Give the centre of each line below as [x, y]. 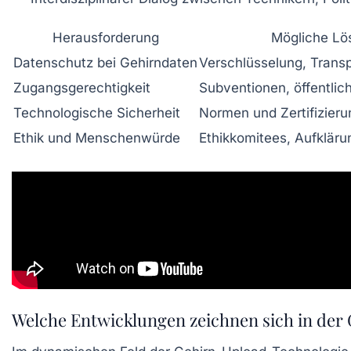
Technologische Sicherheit [97, 113]
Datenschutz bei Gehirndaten [105, 63]
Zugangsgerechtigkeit [82, 88]
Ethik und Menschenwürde [97, 138]
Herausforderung [105, 38]
